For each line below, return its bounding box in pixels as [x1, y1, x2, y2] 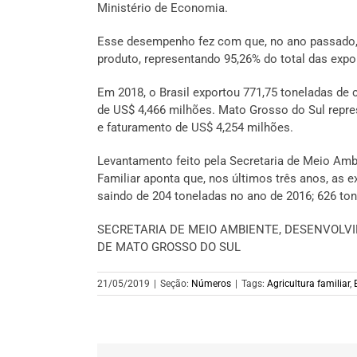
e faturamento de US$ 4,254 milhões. [97, 120, 293, 135]
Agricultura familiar [267, 278, 350, 289]
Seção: [160, 278, 191, 289]
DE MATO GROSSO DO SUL [97, 240, 241, 254]
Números [191, 278, 231, 289]
